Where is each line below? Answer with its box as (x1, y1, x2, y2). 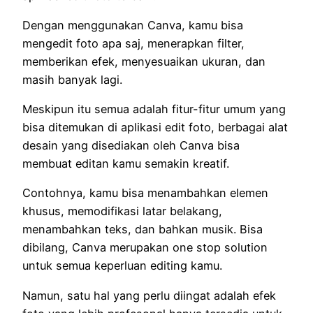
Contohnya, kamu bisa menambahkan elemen (22, 186, 268, 201)
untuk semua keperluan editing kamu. (22, 259, 222, 273)
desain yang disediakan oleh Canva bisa (22, 138, 240, 153)
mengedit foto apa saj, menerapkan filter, (22, 36, 245, 50)
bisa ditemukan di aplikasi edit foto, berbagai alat (22, 120, 288, 135)
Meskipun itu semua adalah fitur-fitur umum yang (22, 102, 286, 117)
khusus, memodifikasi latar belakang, (22, 204, 222, 219)
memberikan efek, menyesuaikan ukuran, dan (22, 54, 265, 68)
